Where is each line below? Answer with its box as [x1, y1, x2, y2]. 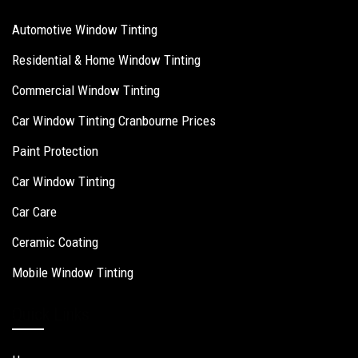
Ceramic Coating [12, 234, 98, 251]
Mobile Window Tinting [12, 265, 133, 281]
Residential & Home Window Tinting [12, 52, 201, 69]
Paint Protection [12, 143, 98, 160]
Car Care [12, 204, 57, 221]
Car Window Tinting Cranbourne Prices [12, 113, 216, 129]
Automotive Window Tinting [12, 22, 157, 38]
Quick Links [12, 304, 89, 324]
